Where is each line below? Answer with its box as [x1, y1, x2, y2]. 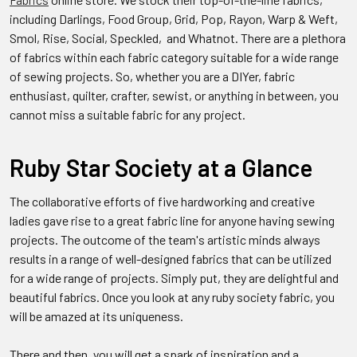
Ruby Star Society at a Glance [10, 152, 312, 182]
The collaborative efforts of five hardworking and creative [10, 193, 315, 209]
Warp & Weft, [268, 10, 338, 26]
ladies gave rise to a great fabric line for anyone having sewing [10, 212, 335, 228]
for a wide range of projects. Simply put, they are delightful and [10, 269, 339, 285]
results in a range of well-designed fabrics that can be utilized [10, 250, 331, 266]
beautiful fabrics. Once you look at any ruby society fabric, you [10, 288, 335, 304]
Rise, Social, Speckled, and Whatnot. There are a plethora [42, 29, 346, 45]
